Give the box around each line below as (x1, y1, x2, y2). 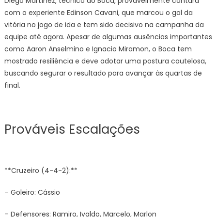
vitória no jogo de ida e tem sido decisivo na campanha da (4, 20, 204, 30)
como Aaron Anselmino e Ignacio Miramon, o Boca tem (4, 44, 192, 54)
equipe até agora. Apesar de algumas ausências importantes (4, 32, 212, 42)
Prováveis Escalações (4, 121, 140, 138)
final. (4, 80, 20, 90)
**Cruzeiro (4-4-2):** (4, 166, 77, 175)
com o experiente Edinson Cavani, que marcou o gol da (4, 8, 193, 17)
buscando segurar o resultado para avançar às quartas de (4, 68, 202, 78)
